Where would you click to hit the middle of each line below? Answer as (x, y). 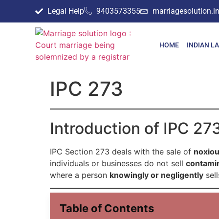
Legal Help (66, 11)
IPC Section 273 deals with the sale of (122, 152)
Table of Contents (107, 208)
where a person (80, 175)
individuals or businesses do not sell (118, 163)
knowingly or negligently (156, 175)
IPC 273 (87, 89)
